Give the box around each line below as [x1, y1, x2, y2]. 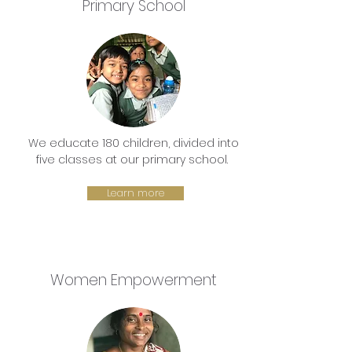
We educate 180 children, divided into [28, 135, 239, 151]
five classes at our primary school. [36, 152, 231, 167]
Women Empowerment [50, 269, 217, 291]
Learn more [107, 185, 164, 200]
